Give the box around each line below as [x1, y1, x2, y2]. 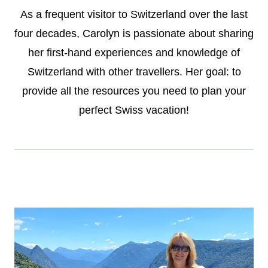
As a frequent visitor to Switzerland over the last [20, 8, 248, 20]
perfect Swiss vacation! [79, 103, 189, 116]
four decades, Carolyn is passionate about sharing [14, 27, 254, 39]
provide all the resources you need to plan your [22, 84, 246, 97]
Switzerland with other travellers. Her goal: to [27, 65, 241, 78]
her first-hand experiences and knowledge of [28, 46, 240, 59]
